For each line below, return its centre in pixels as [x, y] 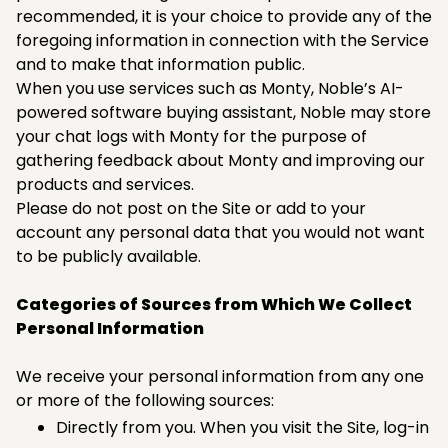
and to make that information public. [160, 64]
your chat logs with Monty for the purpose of [191, 136]
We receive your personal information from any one [220, 376]
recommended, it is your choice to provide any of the [224, 16]
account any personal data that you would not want [220, 232]
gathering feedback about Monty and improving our [220, 160]
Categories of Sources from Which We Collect [214, 304]
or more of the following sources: [145, 400]
